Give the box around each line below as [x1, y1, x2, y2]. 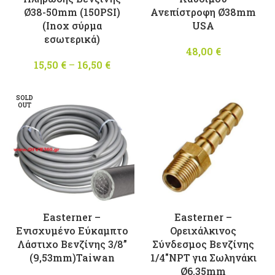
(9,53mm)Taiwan [29, 250, 115, 264]
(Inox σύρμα [42, 18, 102, 32]
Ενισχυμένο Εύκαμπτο [15, 223, 128, 237]
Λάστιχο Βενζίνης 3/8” [17, 237, 127, 250]
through [110, 98, 150, 112]
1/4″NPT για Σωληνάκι [150, 250, 257, 264]
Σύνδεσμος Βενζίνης [152, 237, 254, 250]
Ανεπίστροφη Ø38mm [150, 6, 256, 18]
